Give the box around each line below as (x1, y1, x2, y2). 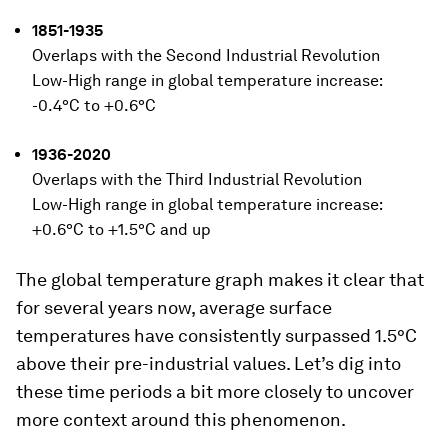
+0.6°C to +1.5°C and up (32, 220, 211, 240)
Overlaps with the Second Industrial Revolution (32, 46, 380, 66)
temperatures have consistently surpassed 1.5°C (16, 325, 417, 347)
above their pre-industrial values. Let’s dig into (16, 353, 401, 375)
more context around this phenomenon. (16, 409, 346, 431)
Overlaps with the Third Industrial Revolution (32, 170, 362, 190)
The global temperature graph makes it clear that (16, 269, 424, 291)
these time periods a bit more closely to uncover (16, 381, 414, 403)
